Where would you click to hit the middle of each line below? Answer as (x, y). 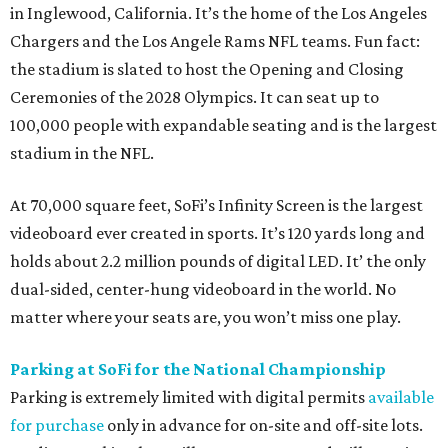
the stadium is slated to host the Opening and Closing (207, 69)
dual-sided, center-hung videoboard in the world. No (203, 289)
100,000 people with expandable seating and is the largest (223, 125)
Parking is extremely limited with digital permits (189, 397)
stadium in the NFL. (82, 153)
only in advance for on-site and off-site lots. (263, 425)
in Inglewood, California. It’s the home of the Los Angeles (218, 13)
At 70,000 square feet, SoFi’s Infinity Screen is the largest (216, 205)
